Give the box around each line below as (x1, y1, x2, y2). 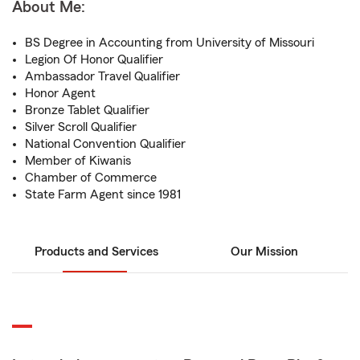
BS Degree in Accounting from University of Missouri (25, 36, 314, 49)
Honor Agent (25, 87, 96, 100)
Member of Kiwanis (25, 154, 131, 167)
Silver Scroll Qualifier (25, 121, 137, 133)
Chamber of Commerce (25, 171, 157, 184)
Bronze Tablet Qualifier (25, 104, 149, 117)
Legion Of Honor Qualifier (25, 53, 163, 66)
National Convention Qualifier (25, 137, 186, 150)
